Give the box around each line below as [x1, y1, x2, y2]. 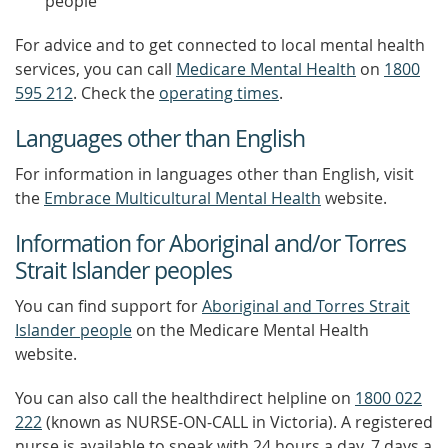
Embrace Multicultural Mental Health [44, 187, 321, 209]
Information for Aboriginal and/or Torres [15, 228, 406, 259]
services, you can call [15, 58, 176, 80]
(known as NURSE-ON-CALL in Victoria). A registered [42, 411, 433, 433]
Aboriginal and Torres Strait [202, 295, 410, 317]
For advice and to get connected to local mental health [15, 34, 425, 56]
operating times [159, 82, 279, 104]
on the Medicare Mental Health [132, 319, 369, 341]
